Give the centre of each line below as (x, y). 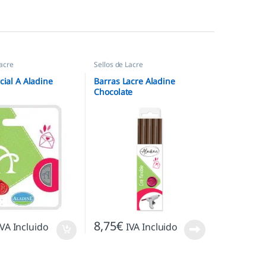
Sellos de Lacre (118, 65)
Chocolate (113, 91)
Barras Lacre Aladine (134, 81)
